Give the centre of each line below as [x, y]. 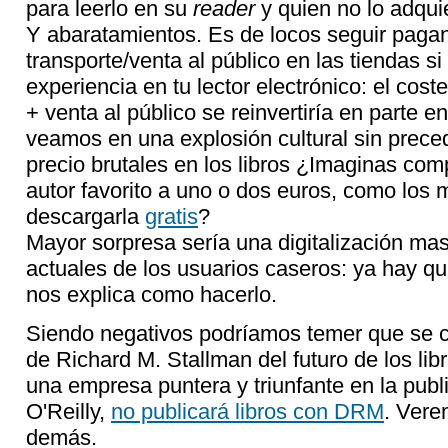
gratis [171, 216]
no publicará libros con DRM [247, 411]
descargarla [85, 216]
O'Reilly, [68, 411]
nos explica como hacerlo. [151, 294]
